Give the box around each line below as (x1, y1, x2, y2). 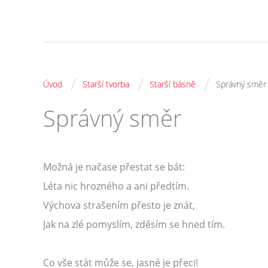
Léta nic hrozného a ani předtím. (43, 179, 189, 193)
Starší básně (150, 78, 196, 90)
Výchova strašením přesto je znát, (43, 199, 195, 212)
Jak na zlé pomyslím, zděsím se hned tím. (43, 218, 225, 231)
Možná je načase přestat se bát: (43, 160, 185, 173)
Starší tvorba (83, 78, 129, 90)
